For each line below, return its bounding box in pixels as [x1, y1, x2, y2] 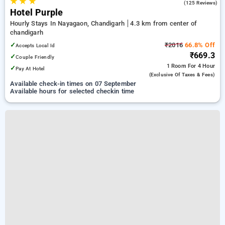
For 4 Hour [188, 63, 215, 69]
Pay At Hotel [16, 65, 45, 72]
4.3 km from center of [130, 20, 197, 27]
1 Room [166, 63, 188, 69]
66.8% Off [183, 41, 215, 49]
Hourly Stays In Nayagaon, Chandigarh [10, 20, 127, 27]
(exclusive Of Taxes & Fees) [149, 72, 215, 77]
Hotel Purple [10, 8, 63, 18]
